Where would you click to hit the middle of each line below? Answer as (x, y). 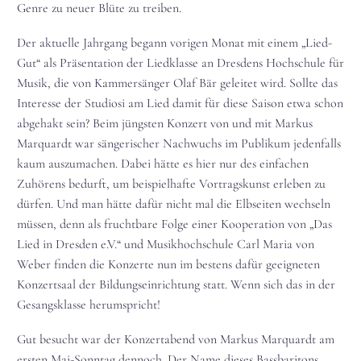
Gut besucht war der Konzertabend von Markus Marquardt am (176, 339)
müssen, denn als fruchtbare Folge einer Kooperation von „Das (174, 224)
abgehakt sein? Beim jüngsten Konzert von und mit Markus (165, 124)
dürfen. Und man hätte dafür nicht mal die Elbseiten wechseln (174, 204)
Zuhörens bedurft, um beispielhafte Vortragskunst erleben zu (171, 184)
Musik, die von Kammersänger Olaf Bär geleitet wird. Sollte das (177, 83)
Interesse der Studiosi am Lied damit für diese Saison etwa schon (180, 104)
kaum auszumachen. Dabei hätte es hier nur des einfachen (163, 164)
